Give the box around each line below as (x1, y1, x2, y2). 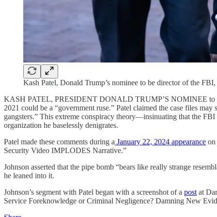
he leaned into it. (4, 171, 54, 180)
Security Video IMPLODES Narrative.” (4, 146, 126, 155)
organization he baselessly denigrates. (4, 121, 118, 129)
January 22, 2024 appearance (115, 138, 206, 146)
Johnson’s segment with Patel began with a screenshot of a (4, 188, 184, 196)
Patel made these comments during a (4, 138, 115, 146)
